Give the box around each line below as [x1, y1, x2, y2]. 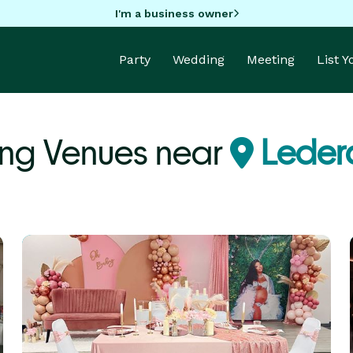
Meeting [247, 52, 295, 67]
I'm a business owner [114, 6, 233, 20]
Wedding [173, 52, 225, 67]
